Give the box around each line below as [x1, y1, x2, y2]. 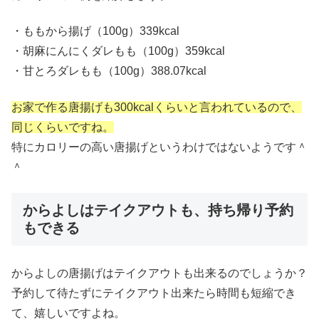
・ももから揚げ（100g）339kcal [11, 25, 179, 38]
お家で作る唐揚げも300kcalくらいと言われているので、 [11, 100, 302, 113]
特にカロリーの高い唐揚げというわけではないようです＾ [11, 140, 308, 153]
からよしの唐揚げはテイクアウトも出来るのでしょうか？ [11, 267, 308, 280]
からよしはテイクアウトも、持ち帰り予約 [23, 202, 293, 218]
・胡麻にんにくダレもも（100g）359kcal [11, 45, 225, 58]
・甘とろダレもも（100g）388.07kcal [11, 65, 206, 78]
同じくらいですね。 [11, 120, 114, 133]
